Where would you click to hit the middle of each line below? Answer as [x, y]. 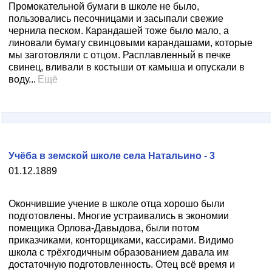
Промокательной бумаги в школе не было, [104, 6]
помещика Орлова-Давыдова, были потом [104, 228]
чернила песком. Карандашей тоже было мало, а [119, 31]
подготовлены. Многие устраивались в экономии [119, 216]
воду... [22, 79]
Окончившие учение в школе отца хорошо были [117, 204]
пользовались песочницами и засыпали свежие [116, 19]
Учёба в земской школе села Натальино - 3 [112, 156]
